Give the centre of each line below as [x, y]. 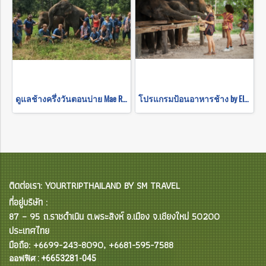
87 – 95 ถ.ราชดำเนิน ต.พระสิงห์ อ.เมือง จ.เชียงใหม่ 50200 [114, 216]
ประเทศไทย [29, 230]
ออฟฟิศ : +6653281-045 [53, 258]
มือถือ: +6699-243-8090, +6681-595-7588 [91, 245]
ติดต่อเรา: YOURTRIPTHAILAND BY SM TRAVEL [94, 185]
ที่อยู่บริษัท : [28, 202]
